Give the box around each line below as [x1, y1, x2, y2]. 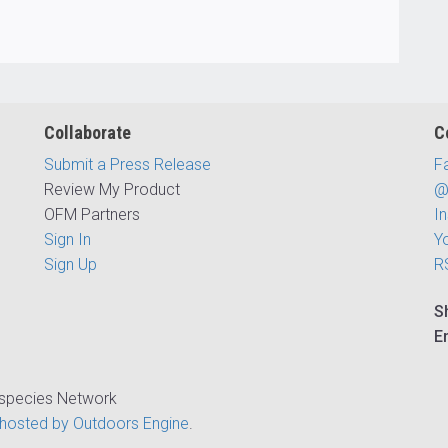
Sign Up [44, 255, 97, 274]
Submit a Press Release [44, 155, 211, 174]
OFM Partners [44, 205, 140, 224]
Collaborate [44, 122, 131, 143]
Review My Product [44, 180, 180, 199]
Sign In [44, 230, 91, 249]
